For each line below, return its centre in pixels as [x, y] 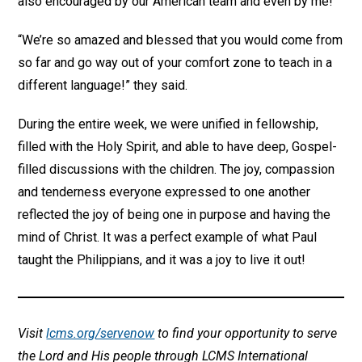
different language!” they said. [103, 86]
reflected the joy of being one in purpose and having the [175, 215]
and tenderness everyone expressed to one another [164, 192]
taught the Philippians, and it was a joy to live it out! [162, 260]
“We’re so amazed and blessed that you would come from [181, 40]
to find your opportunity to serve [246, 334]
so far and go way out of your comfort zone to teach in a [175, 63]
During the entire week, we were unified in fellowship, [168, 124]
